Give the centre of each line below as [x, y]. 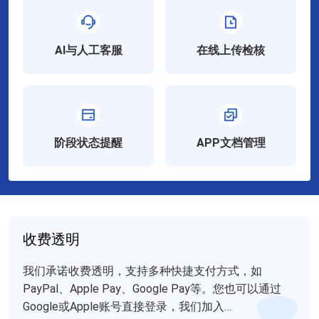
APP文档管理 [231, 142]
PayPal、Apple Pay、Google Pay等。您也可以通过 [152, 288]
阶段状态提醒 [88, 142]
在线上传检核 [231, 50]
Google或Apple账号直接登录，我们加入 [124, 306]
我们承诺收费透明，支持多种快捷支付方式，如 [142, 271]
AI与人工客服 [88, 50]
